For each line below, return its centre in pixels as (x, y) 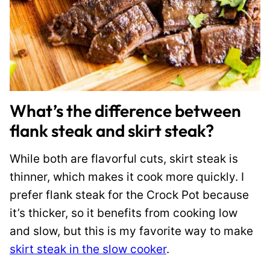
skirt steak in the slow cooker (88, 249)
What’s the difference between (125, 111)
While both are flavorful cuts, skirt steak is (124, 159)
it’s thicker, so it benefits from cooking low (124, 213)
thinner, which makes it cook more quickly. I (127, 177)
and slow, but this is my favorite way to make (131, 231)
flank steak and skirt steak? (112, 130)
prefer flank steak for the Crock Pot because (129, 195)
